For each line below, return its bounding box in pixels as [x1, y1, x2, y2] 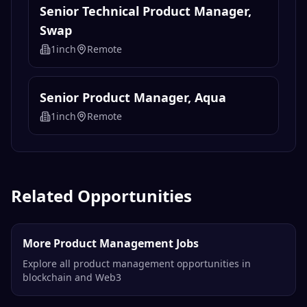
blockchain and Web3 [23, 271, 121, 284]
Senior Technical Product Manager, [40, 3, 251, 20]
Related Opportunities [11, 184, 192, 208]
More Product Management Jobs [23, 236, 199, 251]
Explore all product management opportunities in [23, 257, 251, 271]
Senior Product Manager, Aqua [40, 89, 226, 106]
